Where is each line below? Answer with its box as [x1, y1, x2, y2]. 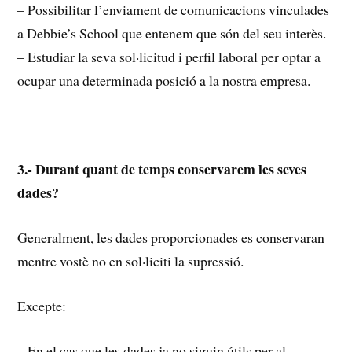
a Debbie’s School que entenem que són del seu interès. [17, 23, 332, 42]
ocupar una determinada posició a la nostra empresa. [17, 70, 311, 90]
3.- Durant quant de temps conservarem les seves [17, 159, 307, 180]
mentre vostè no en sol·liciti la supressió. [17, 251, 244, 271]
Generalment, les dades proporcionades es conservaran [17, 228, 325, 247]
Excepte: [17, 295, 67, 315]
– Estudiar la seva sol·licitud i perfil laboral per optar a [17, 46, 321, 66]
